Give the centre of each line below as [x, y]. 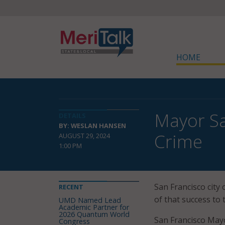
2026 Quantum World [94, 214]
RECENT [71, 187]
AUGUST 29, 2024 [84, 136]
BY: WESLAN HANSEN [92, 126]
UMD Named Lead [90, 200]
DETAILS [72, 116]
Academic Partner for [94, 207]
